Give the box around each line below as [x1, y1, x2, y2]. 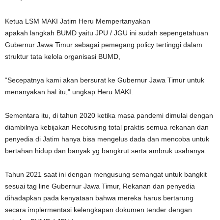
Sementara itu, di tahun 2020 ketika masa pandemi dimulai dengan [5, 111, 213, 119]
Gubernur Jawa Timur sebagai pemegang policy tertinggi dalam [5, 41, 202, 49]
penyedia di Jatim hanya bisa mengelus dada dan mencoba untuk [5, 135, 209, 143]
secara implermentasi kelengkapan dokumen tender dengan [5, 206, 192, 214]
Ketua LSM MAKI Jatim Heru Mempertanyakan [5, 17, 150, 25]
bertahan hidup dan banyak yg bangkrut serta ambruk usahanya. [5, 147, 207, 155]
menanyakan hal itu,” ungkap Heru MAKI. [5, 88, 133, 96]
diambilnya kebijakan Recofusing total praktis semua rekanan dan [5, 123, 209, 131]
